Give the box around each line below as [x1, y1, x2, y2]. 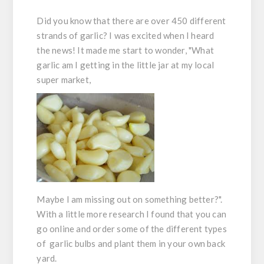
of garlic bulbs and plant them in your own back [37, 238, 226, 249]
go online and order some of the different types [37, 223, 227, 235]
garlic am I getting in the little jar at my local [37, 60, 214, 71]
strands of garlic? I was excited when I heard [37, 30, 214, 41]
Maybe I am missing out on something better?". [37, 194, 223, 205]
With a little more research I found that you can [37, 209, 227, 220]
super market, [37, 74, 91, 85]
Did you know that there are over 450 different [37, 15, 226, 27]
